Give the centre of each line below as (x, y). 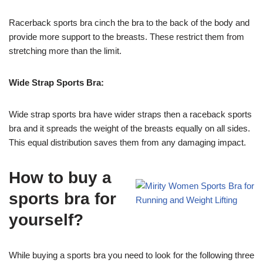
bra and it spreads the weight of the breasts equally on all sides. (129, 129)
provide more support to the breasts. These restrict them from (127, 37)
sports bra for (63, 199)
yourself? (46, 220)
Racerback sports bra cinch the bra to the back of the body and (129, 23)
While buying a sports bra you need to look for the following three (131, 255)
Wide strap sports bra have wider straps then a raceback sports (130, 114)
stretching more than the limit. (65, 51)
